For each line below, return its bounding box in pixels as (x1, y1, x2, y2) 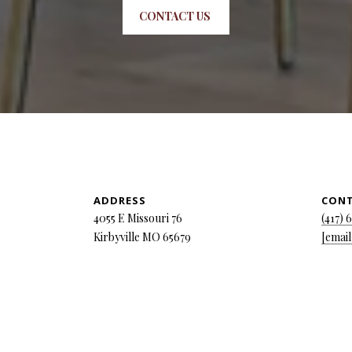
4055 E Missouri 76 (93, 211, 182, 226)
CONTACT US (139, 9, 213, 24)
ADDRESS (93, 193, 146, 208)
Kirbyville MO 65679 (93, 229, 191, 245)
